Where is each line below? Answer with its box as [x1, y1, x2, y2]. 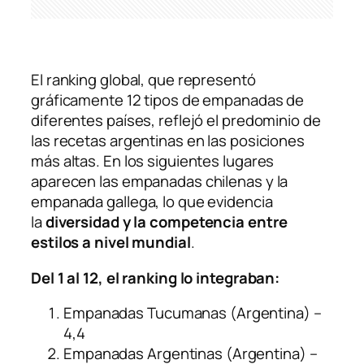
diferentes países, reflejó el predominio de [31, 110, 321, 132]
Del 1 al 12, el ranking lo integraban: [31, 266, 280, 288]
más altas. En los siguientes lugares [31, 150, 275, 172]
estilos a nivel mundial [31, 232, 191, 253]
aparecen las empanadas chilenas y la [31, 171, 288, 193]
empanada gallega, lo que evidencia [31, 191, 273, 213]
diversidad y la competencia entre [45, 211, 288, 233]
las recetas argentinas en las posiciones [31, 130, 305, 152]
